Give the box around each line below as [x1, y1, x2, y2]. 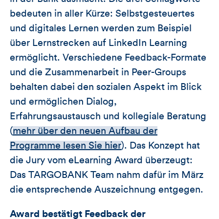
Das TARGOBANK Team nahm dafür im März [10, 170, 203, 180]
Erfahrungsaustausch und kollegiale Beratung [10, 111, 206, 121]
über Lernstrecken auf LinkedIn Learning [10, 38, 187, 48]
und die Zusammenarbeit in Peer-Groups [10, 67, 186, 77]
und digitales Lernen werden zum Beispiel [10, 23, 192, 33]
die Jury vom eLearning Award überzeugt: [10, 155, 193, 165]
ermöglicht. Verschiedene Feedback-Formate [10, 52, 206, 63]
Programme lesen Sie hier [10, 140, 121, 151]
